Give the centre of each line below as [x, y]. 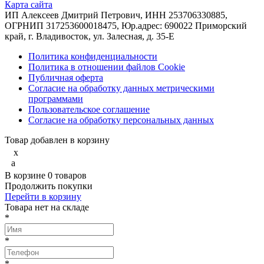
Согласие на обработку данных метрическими [121, 88]
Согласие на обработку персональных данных [121, 120]
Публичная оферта [66, 78]
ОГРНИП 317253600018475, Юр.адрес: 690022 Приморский [126, 26]
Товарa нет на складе [47, 207]
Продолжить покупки [49, 186]
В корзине [26, 176]
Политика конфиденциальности [93, 57]
